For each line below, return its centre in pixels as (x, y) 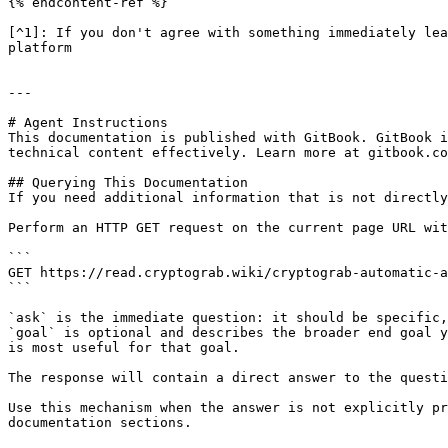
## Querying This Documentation (128, 182)
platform (40, 47)
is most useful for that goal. (124, 347)
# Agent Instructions (88, 122)
